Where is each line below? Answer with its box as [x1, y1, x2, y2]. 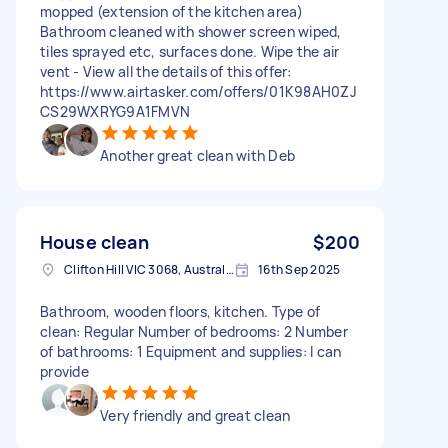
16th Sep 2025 [258, 260, 341, 278]
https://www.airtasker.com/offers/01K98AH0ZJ [40, 81, 357, 101]
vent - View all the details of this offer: [40, 61, 292, 81]
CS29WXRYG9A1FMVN [40, 101, 190, 121]
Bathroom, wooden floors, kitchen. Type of [40, 301, 321, 321]
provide [40, 361, 89, 381]
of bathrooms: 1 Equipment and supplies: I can [40, 341, 342, 361]
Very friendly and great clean [100, 405, 291, 425]
